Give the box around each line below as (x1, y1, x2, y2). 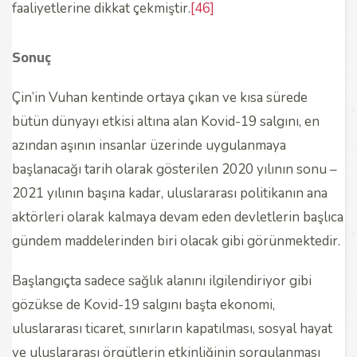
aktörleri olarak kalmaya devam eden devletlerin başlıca (12, 207, 343, 226)
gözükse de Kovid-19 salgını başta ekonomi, (12, 295, 275, 314)
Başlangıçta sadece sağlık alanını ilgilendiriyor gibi (12, 271, 312, 290)
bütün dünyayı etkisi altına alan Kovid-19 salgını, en (12, 112, 320, 131)
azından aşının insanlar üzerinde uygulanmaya (12, 135, 286, 155)
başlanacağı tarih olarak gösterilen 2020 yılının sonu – (12, 159, 337, 178)
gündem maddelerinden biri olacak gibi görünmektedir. (12, 231, 340, 250)
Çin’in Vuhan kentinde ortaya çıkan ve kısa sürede (12, 88, 308, 107)
